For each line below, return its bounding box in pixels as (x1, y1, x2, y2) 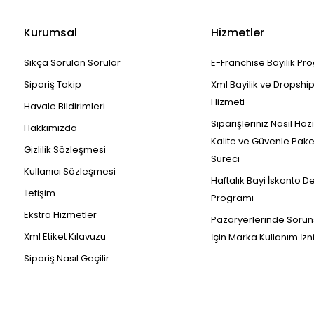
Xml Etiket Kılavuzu (24, 230, 106, 243)
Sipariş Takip (24, 78, 81, 91)
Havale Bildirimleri (24, 100, 105, 113)
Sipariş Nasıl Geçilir (24, 252, 109, 265)
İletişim (24, 186, 55, 200)
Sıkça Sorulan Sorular (24, 56, 121, 69)
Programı (210, 191, 254, 205)
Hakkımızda (24, 121, 77, 135)
